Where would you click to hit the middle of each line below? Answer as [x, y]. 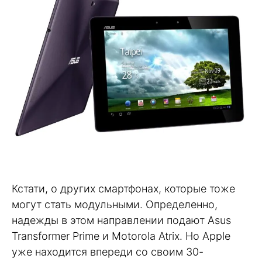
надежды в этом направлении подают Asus [121, 220]
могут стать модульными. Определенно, [115, 204]
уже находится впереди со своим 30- [108, 251]
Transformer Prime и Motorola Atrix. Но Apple [121, 236]
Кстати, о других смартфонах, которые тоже [123, 188]
